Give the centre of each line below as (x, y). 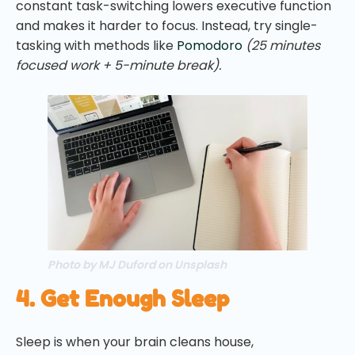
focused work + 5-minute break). (118, 65)
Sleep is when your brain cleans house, (135, 342)
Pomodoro (210, 45)
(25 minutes (283, 45)
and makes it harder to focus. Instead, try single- (167, 25)
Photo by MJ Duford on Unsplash (137, 264)
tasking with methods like (96, 45)
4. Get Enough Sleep (122, 298)
